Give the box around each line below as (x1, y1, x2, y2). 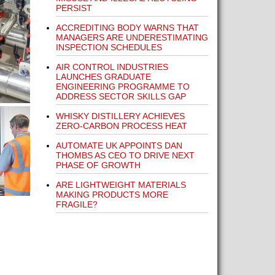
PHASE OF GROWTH (55, 160, 141, 170)
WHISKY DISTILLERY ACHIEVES (55, 111, 185, 121)
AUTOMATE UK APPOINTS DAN (55, 141, 182, 150)
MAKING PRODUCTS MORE (55, 190, 168, 199)
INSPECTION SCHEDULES (55, 42, 162, 52)
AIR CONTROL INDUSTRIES (55, 62, 168, 72)
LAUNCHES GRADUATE (55, 72, 151, 82)
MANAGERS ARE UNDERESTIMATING (55, 33, 208, 42)
